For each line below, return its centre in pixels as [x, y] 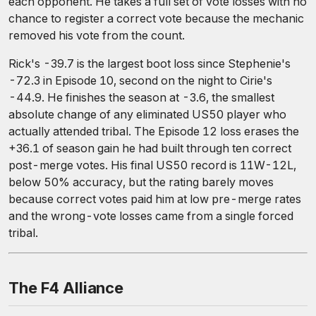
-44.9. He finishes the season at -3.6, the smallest [141, 97]
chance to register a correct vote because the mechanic [156, 18]
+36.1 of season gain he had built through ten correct [150, 148]
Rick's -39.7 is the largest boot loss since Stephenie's [150, 63]
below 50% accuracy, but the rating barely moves [141, 182]
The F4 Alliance [66, 288]
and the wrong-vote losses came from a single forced [151, 216]
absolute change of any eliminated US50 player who [147, 114]
